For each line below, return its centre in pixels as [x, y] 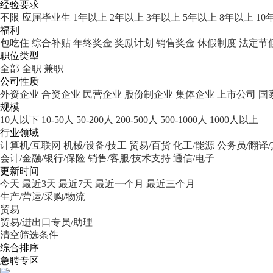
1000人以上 [234, 120]
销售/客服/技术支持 [129, 158]
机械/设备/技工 [95, 145]
